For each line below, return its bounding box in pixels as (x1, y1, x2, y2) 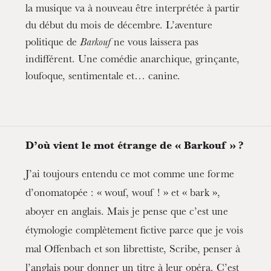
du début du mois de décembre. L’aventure (25, 21, 213, 32)
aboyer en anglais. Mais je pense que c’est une (25, 207, 229, 218)
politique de (25, 38, 80, 49)
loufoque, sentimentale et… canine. (25, 72, 181, 83)
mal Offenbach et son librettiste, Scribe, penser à (25, 245, 241, 256)
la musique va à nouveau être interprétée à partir (25, 4, 240, 15)
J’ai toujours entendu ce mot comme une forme (25, 170, 235, 181)
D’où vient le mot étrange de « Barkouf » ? (25, 142, 244, 152)
